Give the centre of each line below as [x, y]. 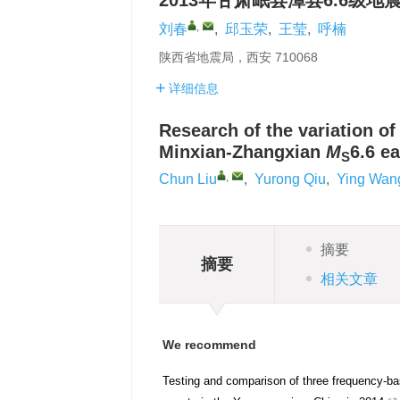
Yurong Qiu [290, 179]
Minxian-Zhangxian [242, 152]
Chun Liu [188, 179]
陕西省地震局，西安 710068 [238, 57]
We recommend [209, 345]
